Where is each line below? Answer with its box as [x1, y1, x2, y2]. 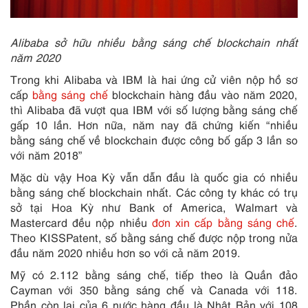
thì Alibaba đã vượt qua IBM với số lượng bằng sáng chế [10, 101, 298, 117]
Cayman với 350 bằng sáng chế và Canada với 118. [10, 281, 298, 297]
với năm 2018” [10, 146, 82, 162]
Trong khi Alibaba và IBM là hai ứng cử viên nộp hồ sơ [10, 71, 298, 87]
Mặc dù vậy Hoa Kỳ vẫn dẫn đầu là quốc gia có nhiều [10, 168, 298, 184]
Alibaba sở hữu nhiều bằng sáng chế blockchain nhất [10, 34, 298, 49]
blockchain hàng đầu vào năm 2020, [107, 86, 298, 102]
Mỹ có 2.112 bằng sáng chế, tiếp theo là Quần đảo [10, 266, 298, 282]
